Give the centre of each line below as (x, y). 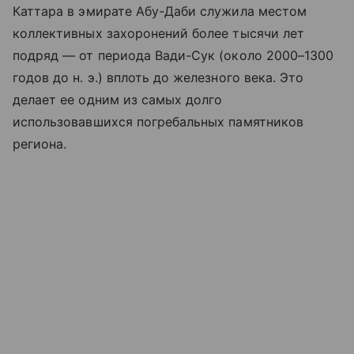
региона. (40, 144)
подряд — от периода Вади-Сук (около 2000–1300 (173, 56)
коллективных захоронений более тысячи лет (158, 34)
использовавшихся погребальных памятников (158, 122)
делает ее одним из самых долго (118, 100)
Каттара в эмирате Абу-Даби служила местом (160, 11)
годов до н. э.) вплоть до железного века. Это (158, 78)
